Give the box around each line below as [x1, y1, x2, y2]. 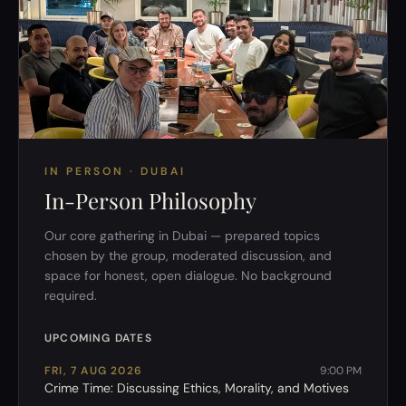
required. [44, 287, 97, 304]
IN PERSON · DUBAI [44, 164, 186, 179]
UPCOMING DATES [44, 331, 152, 345]
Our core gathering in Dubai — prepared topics [44, 227, 320, 244]
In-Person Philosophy [44, 186, 256, 215]
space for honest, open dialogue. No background [44, 267, 332, 284]
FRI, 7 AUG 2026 [44, 363, 142, 378]
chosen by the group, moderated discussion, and [44, 247, 332, 264]
